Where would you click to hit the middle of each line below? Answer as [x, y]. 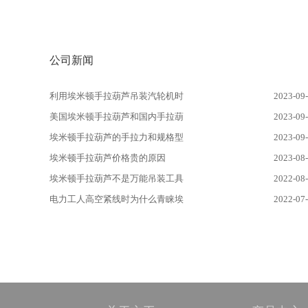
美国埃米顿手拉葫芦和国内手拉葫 [117, 117]
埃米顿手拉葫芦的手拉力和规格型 [117, 137]
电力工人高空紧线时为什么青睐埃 [117, 199]
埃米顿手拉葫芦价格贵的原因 [108, 158]
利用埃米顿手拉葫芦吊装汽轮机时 [117, 96]
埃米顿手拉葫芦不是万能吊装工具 [117, 178]
